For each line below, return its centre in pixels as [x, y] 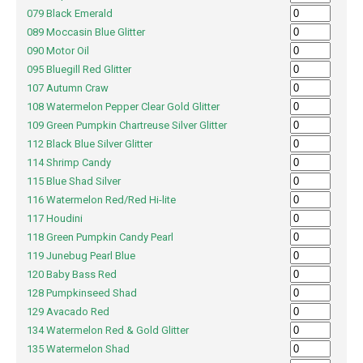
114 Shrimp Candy [77, 163]
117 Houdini [63, 219]
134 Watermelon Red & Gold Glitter [116, 331]
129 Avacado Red [77, 312]
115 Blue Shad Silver [82, 181]
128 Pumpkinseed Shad [90, 293]
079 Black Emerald [78, 14]
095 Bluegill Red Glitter [88, 70]
